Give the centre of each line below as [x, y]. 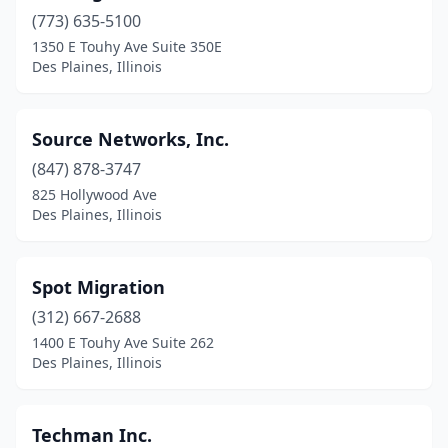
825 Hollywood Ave [94, 194]
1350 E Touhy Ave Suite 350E [127, 46]
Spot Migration [98, 287]
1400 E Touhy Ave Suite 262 [123, 342]
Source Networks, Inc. [130, 139]
